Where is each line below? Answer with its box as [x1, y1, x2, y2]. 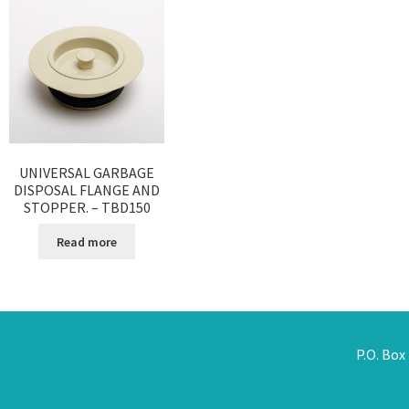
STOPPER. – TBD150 [23, 197, 151, 216]
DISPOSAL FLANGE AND [14, 180, 160, 199]
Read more [57, 233, 117, 250]
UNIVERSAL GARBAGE [19, 163, 154, 182]
